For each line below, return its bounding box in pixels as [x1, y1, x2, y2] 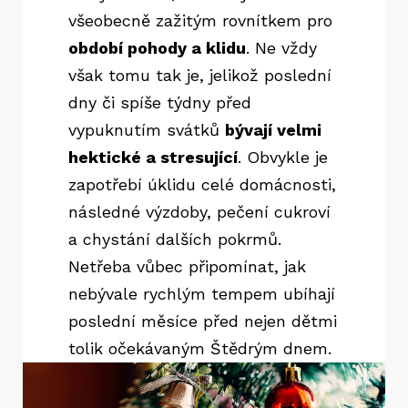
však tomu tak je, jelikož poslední [68, 65, 331, 85]
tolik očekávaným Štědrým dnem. [68, 338, 331, 358]
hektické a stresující [68, 147, 238, 167]
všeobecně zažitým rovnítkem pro [68, 10, 332, 30]
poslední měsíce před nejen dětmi [68, 311, 337, 331]
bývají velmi [225, 119, 321, 139]
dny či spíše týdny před [68, 92, 251, 112]
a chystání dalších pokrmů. [68, 229, 281, 249]
